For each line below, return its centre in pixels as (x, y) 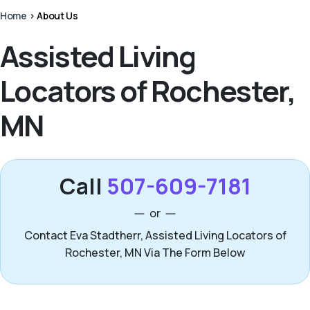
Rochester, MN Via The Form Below (155, 253)
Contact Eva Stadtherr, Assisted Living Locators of (155, 235)
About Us (57, 16)
